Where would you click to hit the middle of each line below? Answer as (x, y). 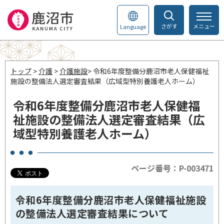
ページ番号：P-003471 (172, 168)
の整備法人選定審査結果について (92, 213)
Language (133, 26)
